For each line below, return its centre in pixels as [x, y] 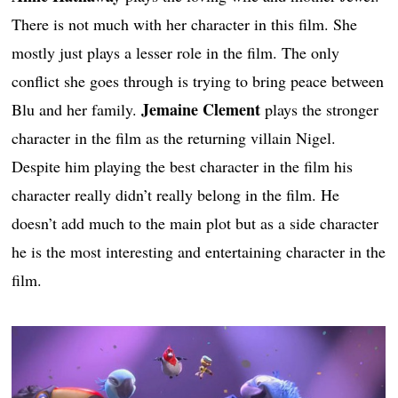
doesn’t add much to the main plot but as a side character [195, 223]
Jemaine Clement [201, 109]
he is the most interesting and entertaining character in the [199, 251]
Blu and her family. [77, 109]
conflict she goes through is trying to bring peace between [198, 80]
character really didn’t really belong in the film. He [176, 194]
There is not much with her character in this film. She [185, 24]
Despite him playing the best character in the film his [183, 166]
